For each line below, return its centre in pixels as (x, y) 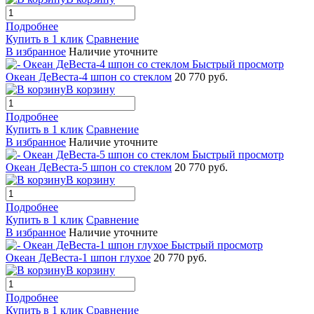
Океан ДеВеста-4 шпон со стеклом (89, 76)
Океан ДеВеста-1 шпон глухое (78, 257)
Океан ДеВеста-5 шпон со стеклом (89, 167)
